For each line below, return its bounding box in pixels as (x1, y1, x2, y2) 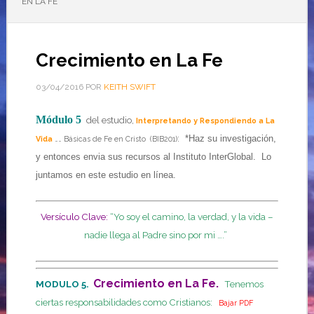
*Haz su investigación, (179, 133, 276, 144)
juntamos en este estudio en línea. (35, 170, 176, 180)
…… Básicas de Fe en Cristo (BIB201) (52, 135, 177, 143)
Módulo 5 (35, 114, 81, 125)
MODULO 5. (35, 278, 93, 289)
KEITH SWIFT (103, 82, 156, 92)
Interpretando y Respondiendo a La (135, 116, 275, 125)
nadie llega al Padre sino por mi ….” (84, 229, 230, 240)
